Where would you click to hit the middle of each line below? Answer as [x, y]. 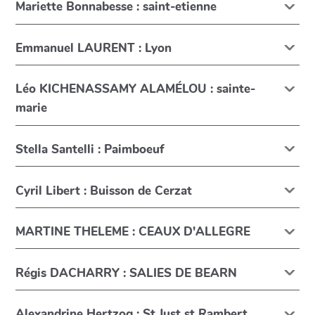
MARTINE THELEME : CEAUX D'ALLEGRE [133, 232]
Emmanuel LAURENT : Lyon [94, 48]
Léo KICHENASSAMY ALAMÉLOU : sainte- [136, 89]
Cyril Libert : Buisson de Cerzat [104, 191]
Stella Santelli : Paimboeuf [90, 150]
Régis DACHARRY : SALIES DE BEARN [127, 273]
